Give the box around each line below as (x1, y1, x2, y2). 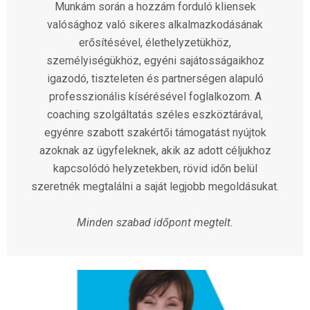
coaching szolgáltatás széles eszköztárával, (47, 108, 263, 122)
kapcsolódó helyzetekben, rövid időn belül (53, 162, 257, 176)
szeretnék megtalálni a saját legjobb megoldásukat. (31, 180, 279, 194)
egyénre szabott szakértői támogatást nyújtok (44, 126, 266, 140)
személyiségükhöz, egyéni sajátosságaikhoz (46, 54, 264, 68)
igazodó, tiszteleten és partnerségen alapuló (46, 72, 264, 86)
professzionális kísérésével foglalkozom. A (48, 90, 262, 104)
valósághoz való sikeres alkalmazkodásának (47, 18, 263, 32)
